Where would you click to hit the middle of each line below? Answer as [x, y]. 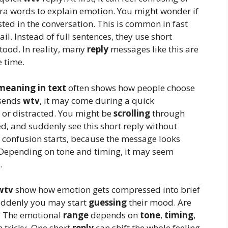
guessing [108, 203]
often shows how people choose [131, 88]
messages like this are [153, 49]
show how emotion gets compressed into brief [107, 190]
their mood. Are [159, 203]
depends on [114, 215]
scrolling [132, 113]
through [167, 113]
